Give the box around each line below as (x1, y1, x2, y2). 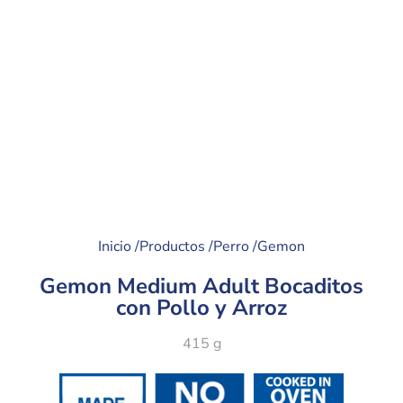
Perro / (213, 237, 257, 257)
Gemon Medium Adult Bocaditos (40, 272, 363, 301)
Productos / (139, 237, 213, 257)
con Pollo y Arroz (116, 293, 287, 323)
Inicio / (98, 237, 139, 257)
